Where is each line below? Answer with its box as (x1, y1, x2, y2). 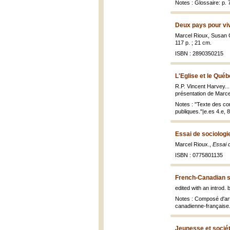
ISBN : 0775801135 (175, 152, 223, 158)
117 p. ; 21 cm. (175, 40, 212, 46)
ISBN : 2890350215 (175, 50, 223, 56)
